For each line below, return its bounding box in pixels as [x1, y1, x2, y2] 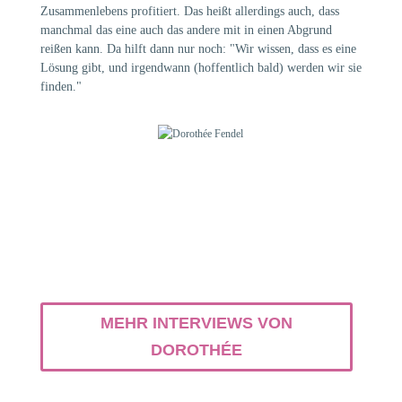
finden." [39, 80, 85, 93]
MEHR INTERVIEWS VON [100, 314, 293, 333]
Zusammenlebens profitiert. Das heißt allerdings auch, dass [39, 4, 339, 18]
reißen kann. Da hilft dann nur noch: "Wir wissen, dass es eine [39, 42, 356, 56]
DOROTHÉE [150, 341, 242, 360]
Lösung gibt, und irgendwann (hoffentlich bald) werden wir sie [39, 61, 362, 74]
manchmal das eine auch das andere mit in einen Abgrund [39, 23, 332, 37]
